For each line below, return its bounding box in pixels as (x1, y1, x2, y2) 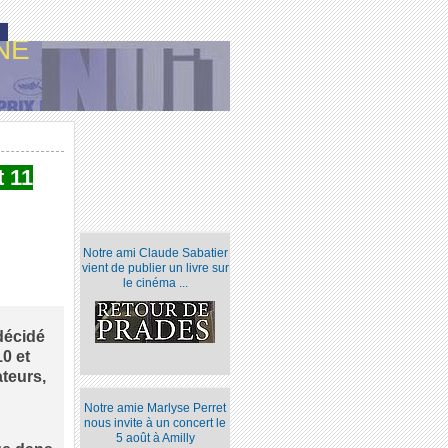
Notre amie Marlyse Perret (84, 401, 227, 416)
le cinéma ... (122, 276, 188, 291)
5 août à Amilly (115, 431, 195, 446)
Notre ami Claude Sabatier (82, 246, 228, 261)
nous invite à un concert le (84, 416, 227, 431)
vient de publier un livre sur (81, 261, 229, 276)
